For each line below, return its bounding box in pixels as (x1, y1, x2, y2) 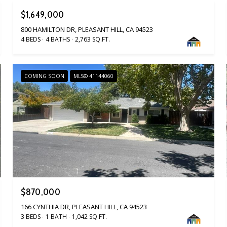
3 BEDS (21, 212, 41, 221)
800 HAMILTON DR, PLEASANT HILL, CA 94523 (21, 25, 154, 34)
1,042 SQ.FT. (72, 212, 107, 221)
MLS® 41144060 (73, 72, 114, 80)
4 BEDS (21, 35, 41, 44)
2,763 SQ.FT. (75, 35, 110, 44)
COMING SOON (24, 72, 65, 80)
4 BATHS (46, 35, 70, 44)
